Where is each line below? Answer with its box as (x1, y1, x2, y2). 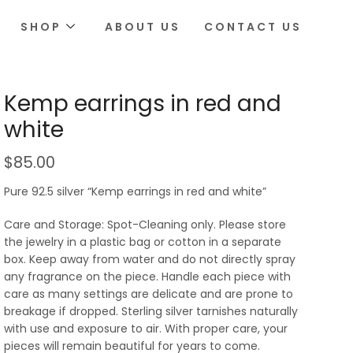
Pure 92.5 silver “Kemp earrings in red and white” (4, 184, 266, 199)
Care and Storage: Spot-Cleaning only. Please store (4, 217, 286, 233)
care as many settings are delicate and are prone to (4, 286, 293, 303)
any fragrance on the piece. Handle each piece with (4, 269, 291, 285)
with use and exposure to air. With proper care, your (4, 321, 288, 337)
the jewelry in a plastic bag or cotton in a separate (4, 234, 281, 251)
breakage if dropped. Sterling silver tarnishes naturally (4, 303, 298, 320)
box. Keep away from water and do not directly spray (4, 251, 295, 268)
